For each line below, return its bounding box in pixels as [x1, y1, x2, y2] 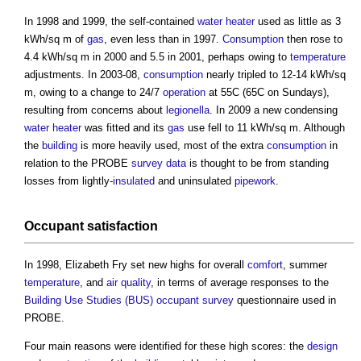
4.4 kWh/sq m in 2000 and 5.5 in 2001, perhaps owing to [24, 51, 290, 64]
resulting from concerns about [24, 104, 166, 117]
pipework [234, 175, 276, 188]
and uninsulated [155, 175, 234, 188]
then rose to [284, 33, 342, 46]
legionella [166, 104, 210, 117]
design [307, 340, 338, 353]
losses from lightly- [24, 175, 113, 188]
